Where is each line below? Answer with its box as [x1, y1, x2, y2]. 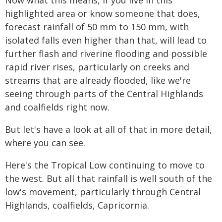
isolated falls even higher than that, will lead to [5, 34, 207, 46]
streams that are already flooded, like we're [5, 74, 191, 86]
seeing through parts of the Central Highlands [5, 88, 203, 100]
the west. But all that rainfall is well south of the [5, 172, 212, 184]
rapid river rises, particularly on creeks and [5, 61, 189, 73]
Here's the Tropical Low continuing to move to [5, 159, 205, 171]
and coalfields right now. [5, 101, 110, 113]
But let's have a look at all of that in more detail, [5, 123, 212, 135]
